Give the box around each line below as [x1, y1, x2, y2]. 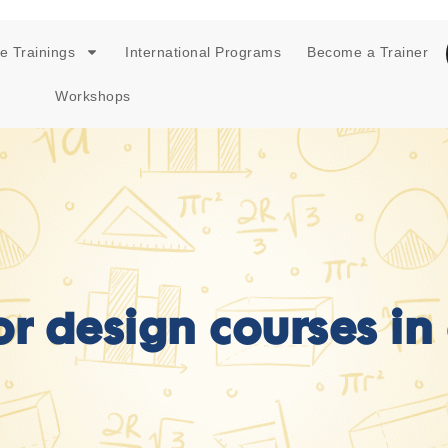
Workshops [55, 88, 131, 104]
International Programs [125, 44, 282, 60]
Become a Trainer [307, 44, 429, 60]
